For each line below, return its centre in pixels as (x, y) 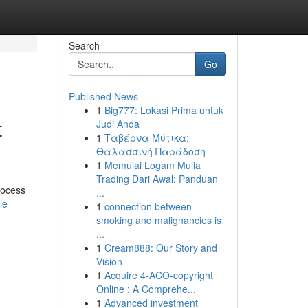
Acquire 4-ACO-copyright (158, 275)
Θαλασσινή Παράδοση (151, 151)
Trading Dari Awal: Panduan (157, 179)
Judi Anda (118, 124)
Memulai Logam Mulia (152, 165)
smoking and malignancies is (158, 220)
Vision (109, 261)
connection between (148, 206)
